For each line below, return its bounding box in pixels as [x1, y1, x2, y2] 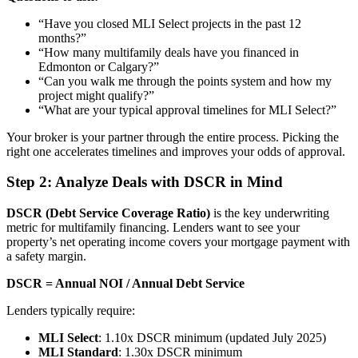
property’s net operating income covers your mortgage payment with [6, 235, 350, 249]
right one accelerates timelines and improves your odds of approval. [6, 144, 345, 158]
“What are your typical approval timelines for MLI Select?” [38, 102, 336, 117]
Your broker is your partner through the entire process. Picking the [6, 129, 339, 144]
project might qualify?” [38, 88, 154, 102]
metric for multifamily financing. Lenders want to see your [6, 221, 300, 234]
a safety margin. [6, 249, 86, 263]
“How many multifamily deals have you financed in [38, 45, 299, 59]
